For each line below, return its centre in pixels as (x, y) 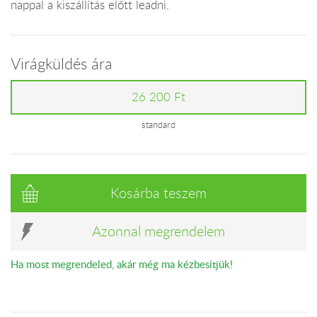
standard (158, 125)
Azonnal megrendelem (158, 231)
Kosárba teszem (158, 193)
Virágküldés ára (62, 63)
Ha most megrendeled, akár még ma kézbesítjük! (122, 264)
